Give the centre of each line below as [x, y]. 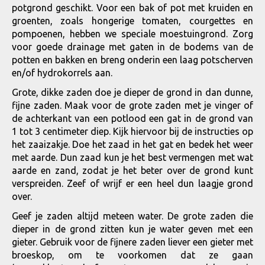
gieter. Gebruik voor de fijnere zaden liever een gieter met [132, 242]
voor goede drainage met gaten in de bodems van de [132, 47]
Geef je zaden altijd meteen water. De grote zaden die [132, 216]
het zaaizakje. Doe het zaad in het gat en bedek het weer [132, 144]
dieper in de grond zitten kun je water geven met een [132, 229]
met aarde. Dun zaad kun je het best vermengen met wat [132, 157]
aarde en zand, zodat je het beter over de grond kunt [132, 170]
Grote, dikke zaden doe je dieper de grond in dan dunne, [132, 92]
